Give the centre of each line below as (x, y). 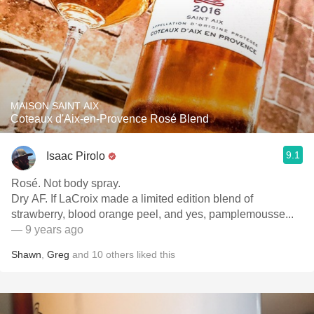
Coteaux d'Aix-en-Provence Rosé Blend (110, 119)
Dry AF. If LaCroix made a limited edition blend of (132, 199)
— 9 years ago (47, 230)
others (120, 254)
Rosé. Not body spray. (66, 183)
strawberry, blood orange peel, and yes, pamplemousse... (152, 214)
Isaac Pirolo (76, 156)
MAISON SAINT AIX (55, 106)
